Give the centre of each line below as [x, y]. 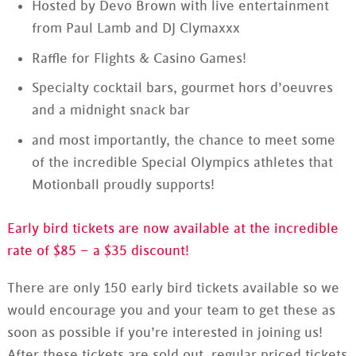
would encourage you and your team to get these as [171, 310]
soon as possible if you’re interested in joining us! [164, 333]
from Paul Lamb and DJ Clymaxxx [135, 28]
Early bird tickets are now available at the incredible [172, 228]
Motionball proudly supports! [123, 185]
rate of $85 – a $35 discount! [98, 251]
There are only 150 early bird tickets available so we [173, 288]
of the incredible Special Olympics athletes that [182, 163]
